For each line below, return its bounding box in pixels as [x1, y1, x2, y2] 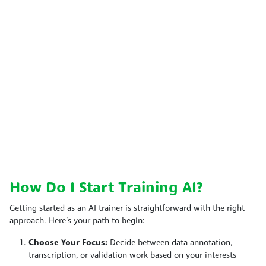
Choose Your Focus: [28, 238, 107, 248]
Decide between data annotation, [107, 238, 232, 248]
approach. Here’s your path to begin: [9, 216, 145, 226]
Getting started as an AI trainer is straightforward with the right [9, 204, 245, 213]
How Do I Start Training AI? [9, 180, 203, 196]
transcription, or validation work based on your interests [28, 251, 236, 260]
